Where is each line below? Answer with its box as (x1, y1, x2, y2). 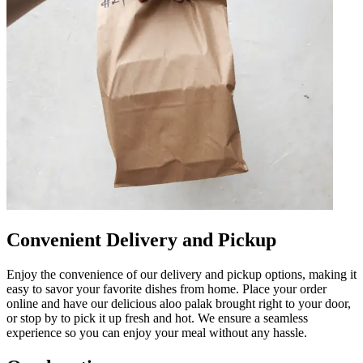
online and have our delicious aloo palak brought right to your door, (6, 296, 351, 310)
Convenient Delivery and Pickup (6, 228, 276, 250)
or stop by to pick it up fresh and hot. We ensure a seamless (6, 310, 308, 325)
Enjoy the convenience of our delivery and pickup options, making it (6, 267, 357, 281)
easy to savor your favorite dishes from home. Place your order (6, 281, 327, 296)
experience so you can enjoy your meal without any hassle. (6, 325, 307, 340)
